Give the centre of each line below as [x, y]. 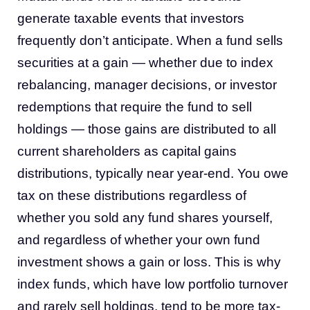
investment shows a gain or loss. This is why [149, 262]
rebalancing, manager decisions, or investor [147, 85]
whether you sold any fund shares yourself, [145, 218]
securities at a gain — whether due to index [145, 63]
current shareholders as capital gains [127, 151]
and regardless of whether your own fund [139, 240]
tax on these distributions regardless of [132, 195]
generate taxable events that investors [131, 18]
